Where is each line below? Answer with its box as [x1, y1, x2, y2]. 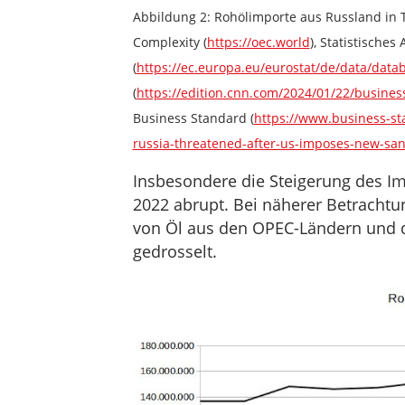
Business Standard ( [132, 108, 254, 127]
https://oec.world [206, 33, 310, 51]
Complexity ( [132, 33, 207, 51]
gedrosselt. [132, 240, 217, 262]
